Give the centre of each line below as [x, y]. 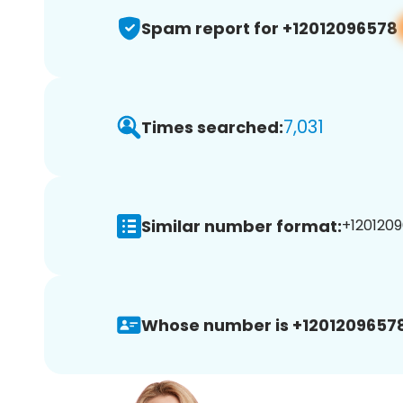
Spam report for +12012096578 [269, 28]
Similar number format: [242, 226]
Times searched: [212, 127]
